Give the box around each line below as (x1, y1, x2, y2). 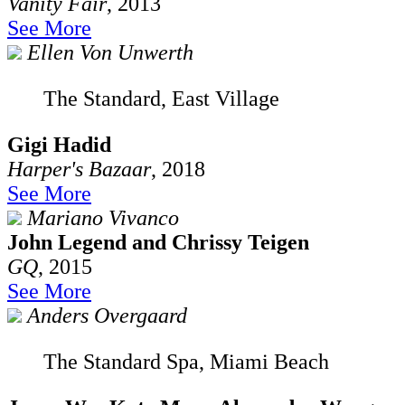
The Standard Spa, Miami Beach (43, 349, 329, 373)
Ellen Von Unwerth (27, 40, 193, 64)
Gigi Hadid (7, 132, 111, 156)
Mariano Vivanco (27, 205, 179, 230)
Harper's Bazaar (7, 156, 151, 181)
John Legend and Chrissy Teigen (7, 230, 309, 254)
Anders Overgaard (27, 303, 187, 327)
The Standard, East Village (43, 86, 279, 110)
